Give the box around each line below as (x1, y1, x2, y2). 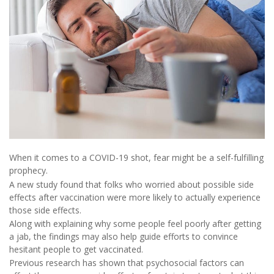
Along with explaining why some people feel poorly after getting (9, 218, 261, 230)
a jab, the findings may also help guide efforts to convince (9, 231, 238, 243)
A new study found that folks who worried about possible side (9, 178, 254, 190)
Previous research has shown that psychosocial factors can (9, 257, 244, 269)
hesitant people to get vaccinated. (9, 243, 143, 256)
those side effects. (9, 204, 81, 216)
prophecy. (9, 165, 48, 177)
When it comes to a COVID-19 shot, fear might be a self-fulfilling (9, 152, 264, 164)
